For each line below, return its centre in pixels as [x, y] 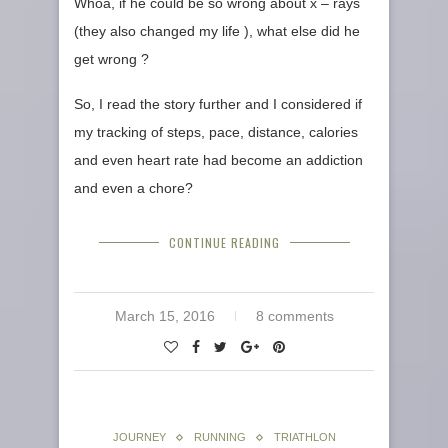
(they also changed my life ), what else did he [217, 31]
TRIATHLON [304, 437]
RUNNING [219, 437]
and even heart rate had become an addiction [218, 160]
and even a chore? [133, 188]
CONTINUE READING [224, 243]
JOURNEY [139, 437]
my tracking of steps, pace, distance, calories [216, 132]
